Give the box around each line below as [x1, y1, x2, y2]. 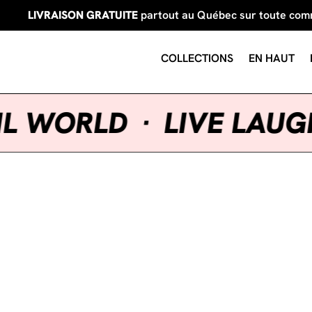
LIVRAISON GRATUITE [28, 8, 138, 22]
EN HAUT [249, 51, 295, 65]
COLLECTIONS [161, 51, 233, 65]
